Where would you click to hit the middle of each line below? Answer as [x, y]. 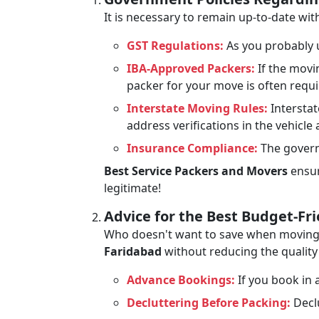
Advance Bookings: [181, 280]
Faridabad [134, 251]
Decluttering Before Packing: [209, 303]
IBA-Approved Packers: [191, 68]
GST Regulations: [175, 46]
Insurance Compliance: [192, 148]
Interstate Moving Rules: [197, 108]
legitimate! [132, 188]
